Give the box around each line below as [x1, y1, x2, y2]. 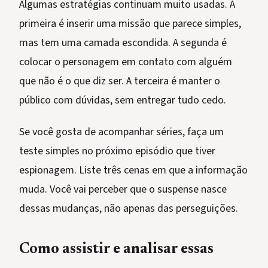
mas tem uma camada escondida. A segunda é [19, 35, 227, 51]
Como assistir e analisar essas [19, 242, 214, 258]
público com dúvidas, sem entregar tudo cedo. [19, 93, 226, 108]
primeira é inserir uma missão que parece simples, [19, 16, 241, 32]
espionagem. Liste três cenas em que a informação [19, 163, 248, 178]
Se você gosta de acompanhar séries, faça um [19, 124, 224, 140]
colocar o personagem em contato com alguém [19, 54, 232, 70]
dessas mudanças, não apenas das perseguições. [19, 201, 238, 217]
